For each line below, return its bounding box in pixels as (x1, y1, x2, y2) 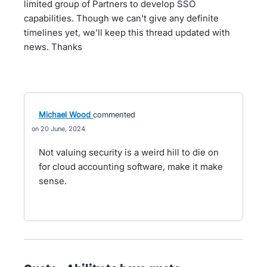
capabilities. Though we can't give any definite (24, 13, 219, 24)
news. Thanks (24, 41, 82, 52)
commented (93, 110, 135, 119)
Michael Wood (39, 110, 91, 119)
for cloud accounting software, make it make (39, 161, 223, 172)
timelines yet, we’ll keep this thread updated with (24, 27, 230, 38)
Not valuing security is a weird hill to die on (39, 147, 219, 158)
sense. (39, 175, 67, 187)
